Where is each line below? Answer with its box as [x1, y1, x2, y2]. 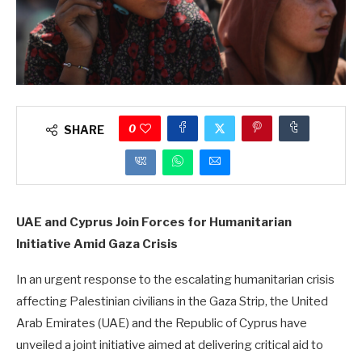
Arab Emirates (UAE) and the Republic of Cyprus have [16, 315, 307, 330]
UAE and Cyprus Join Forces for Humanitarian [16, 214, 292, 229]
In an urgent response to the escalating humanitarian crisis [16, 271, 335, 287]
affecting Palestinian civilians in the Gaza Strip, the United [16, 293, 328, 309]
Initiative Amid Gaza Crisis [16, 236, 178, 251]
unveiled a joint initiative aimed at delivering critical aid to [16, 337, 323, 352]
